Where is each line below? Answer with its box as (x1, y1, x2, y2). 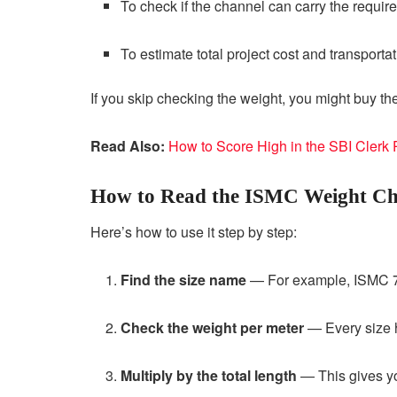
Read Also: (90, 135, 168, 156)
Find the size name (121, 269, 247, 291)
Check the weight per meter (121, 317, 305, 339)
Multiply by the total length (121, 365, 298, 386)
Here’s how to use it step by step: (90, 222, 297, 243)
